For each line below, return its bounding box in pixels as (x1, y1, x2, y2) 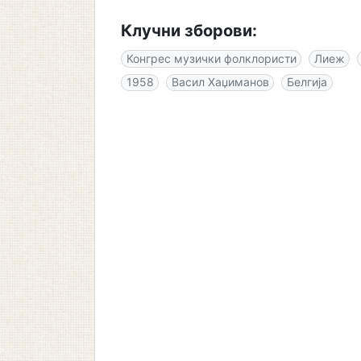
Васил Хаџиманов (171, 75, 269, 89)
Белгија (286, 75, 327, 89)
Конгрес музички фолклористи (126, 51, 297, 65)
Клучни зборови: (121, 21, 257, 40)
